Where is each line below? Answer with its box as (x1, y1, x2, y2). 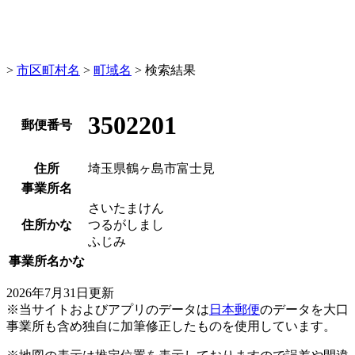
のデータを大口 (260, 303, 349, 316)
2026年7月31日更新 (6, 286, 114, 300)
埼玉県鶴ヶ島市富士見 (88, 162, 215, 175)
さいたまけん (88, 201, 164, 215)
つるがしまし (88, 218, 164, 231)
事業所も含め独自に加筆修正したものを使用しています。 (6, 319, 336, 333)
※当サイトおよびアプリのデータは (6, 303, 209, 316)
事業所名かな (9, 254, 85, 268)
